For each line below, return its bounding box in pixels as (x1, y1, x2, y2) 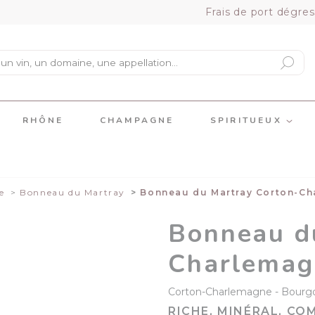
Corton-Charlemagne (168, 285, 272, 298)
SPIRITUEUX (210, 115, 286, 126)
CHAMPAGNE (99, 115, 174, 126)
